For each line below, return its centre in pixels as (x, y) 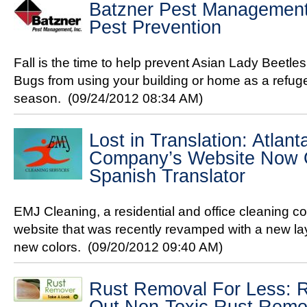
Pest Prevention (155, 27)
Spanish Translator (167, 176)
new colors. (51, 247)
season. (41, 98)
